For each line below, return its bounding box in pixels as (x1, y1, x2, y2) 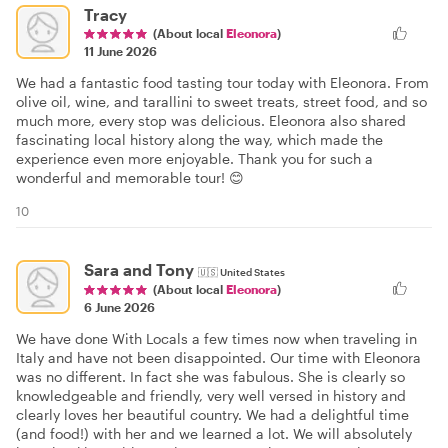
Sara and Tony (84, 259, 194, 279)
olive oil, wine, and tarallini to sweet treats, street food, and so (16, 92, 427, 110)
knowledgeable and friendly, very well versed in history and (16, 386, 406, 404)
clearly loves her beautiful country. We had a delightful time (16, 405, 409, 423)
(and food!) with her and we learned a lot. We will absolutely (16, 424, 412, 442)
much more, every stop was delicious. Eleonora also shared (16, 111, 406, 129)
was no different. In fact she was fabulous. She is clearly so (16, 367, 405, 385)
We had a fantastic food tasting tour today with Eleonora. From (16, 73, 429, 91)
